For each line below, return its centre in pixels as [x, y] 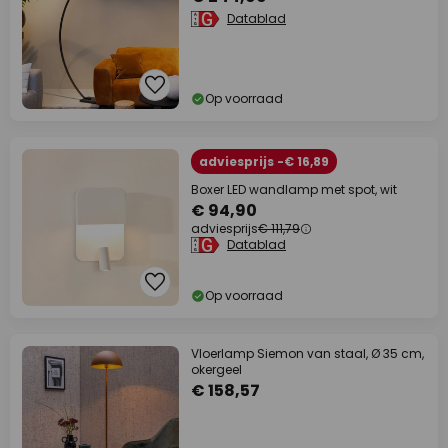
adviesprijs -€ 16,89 [264, 161]
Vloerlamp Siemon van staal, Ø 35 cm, [307, 353]
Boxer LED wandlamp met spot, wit [294, 189]
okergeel [216, 369]
